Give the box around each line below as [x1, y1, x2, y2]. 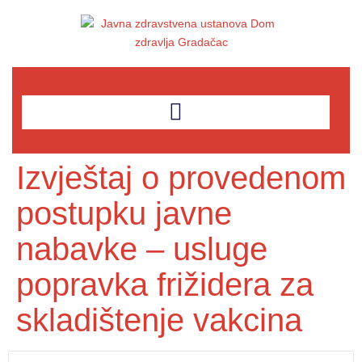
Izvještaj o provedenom [16, 160, 346, 196]
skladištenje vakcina [16, 302, 302, 338]
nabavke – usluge [16, 231, 267, 267]
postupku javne [16, 196, 232, 231]
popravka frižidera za [16, 267, 314, 302]
